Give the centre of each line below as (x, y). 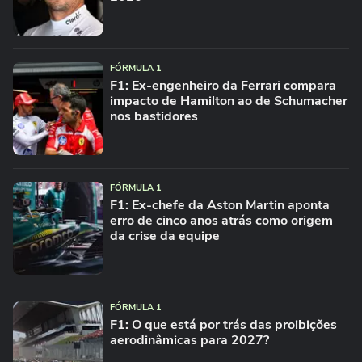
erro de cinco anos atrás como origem (221, 221)
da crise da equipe (165, 236)
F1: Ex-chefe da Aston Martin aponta (220, 205)
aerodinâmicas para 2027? (189, 340)
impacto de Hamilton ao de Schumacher (229, 101)
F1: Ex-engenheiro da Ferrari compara (223, 86)
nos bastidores (154, 116)
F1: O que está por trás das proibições (223, 325)
